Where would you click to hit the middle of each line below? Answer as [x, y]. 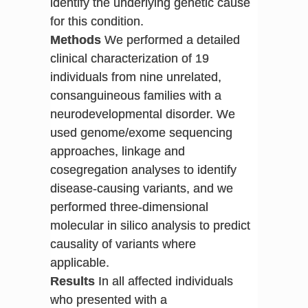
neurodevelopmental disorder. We [142, 114]
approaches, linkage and [117, 151]
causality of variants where [123, 244]
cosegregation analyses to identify [143, 169]
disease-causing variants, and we [141, 188]
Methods [75, 40]
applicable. [79, 262]
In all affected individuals [164, 281]
